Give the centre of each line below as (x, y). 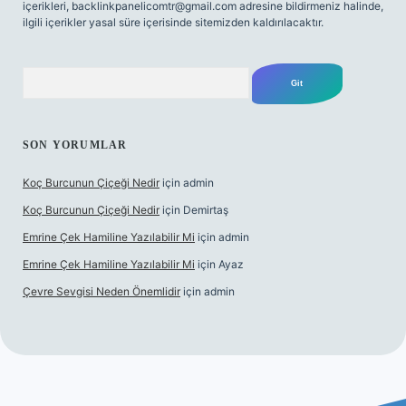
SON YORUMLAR (75, 145)
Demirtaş (206, 210)
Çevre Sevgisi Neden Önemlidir (101, 291)
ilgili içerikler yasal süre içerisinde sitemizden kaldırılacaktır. (173, 22)
